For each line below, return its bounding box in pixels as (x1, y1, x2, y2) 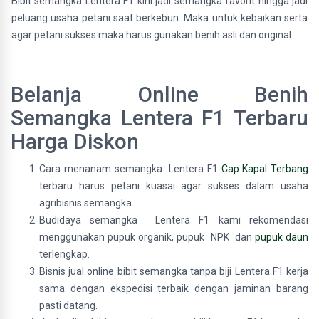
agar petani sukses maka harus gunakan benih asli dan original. (11, 29, 293, 41)
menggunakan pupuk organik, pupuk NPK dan (39, 231, 255, 243)
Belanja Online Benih (11, 82, 308, 107)
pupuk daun (254, 231, 309, 243)
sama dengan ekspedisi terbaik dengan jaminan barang (39, 283, 308, 294)
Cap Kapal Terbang (221, 163, 308, 174)
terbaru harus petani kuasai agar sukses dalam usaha (39, 180, 308, 192)
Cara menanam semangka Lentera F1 (39, 163, 221, 174)
